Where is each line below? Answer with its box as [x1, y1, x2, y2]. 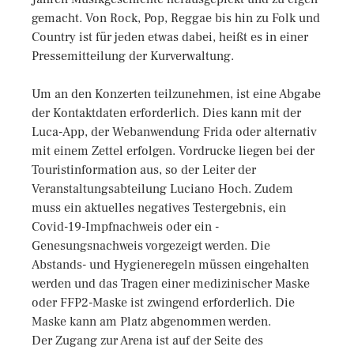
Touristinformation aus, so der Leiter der [32, 162, 256, 178]
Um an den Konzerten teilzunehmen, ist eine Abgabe [32, 86, 321, 102]
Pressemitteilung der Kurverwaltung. [32, 48, 234, 64]
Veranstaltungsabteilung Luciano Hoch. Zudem [32, 181, 293, 197]
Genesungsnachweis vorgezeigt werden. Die [32, 238, 270, 254]
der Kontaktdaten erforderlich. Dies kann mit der [32, 105, 301, 121]
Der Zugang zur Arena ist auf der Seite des [32, 333, 263, 348]
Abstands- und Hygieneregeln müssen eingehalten [32, 257, 309, 273]
